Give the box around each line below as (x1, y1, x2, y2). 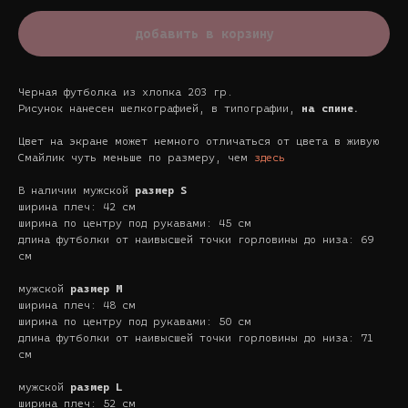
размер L (70, 381, 122, 393)
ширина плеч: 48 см (18, 299, 136, 311)
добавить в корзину (134, 26, 274, 41)
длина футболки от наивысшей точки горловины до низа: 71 (18, 331, 373, 344)
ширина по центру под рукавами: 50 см (18, 315, 251, 328)
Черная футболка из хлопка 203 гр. (18, 86, 233, 98)
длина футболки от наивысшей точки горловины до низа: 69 (18, 233, 373, 246)
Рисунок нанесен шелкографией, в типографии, (18, 102, 295, 115)
